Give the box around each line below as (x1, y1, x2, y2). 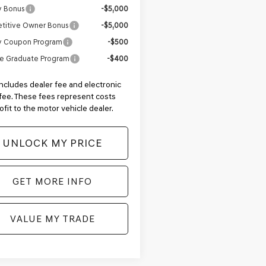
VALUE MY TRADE (9, 213, 95, 225)
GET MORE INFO (12, 176, 92, 188)
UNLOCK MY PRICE (2, 137, 102, 150)
